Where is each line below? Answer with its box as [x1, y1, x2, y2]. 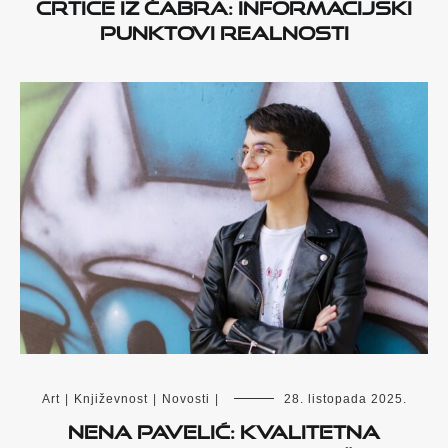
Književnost [73, 391, 148, 406]
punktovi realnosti [99, 13, 349, 44]
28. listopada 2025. [283, 391, 407, 406]
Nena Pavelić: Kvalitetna [68, 412, 380, 443]
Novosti [161, 391, 210, 406]
